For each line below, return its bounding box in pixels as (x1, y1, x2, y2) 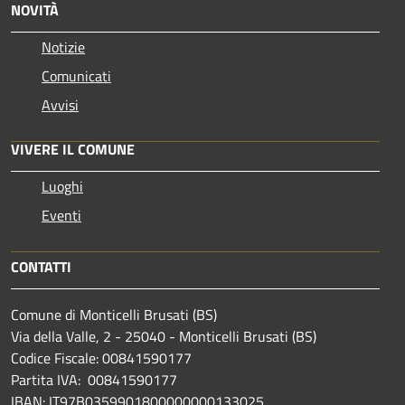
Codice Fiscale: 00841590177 (11, 346, 192, 369)
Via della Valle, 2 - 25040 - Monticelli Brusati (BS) (11, 325, 316, 347)
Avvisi (42, 93, 79, 116)
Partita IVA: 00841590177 (11, 368, 177, 391)
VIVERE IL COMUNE (11, 137, 135, 160)
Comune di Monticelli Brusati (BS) (11, 303, 217, 325)
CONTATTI (11, 255, 71, 278)
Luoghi (42, 174, 83, 197)
